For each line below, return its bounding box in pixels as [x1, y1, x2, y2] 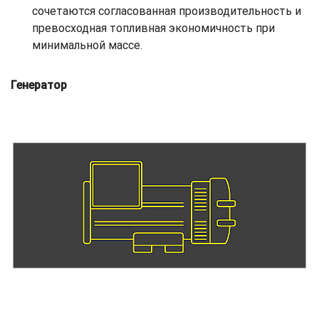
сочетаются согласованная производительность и [32, 4, 301, 18]
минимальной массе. [32, 38, 142, 52]
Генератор [11, 78, 67, 92]
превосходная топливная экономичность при [32, 21, 275, 35]
